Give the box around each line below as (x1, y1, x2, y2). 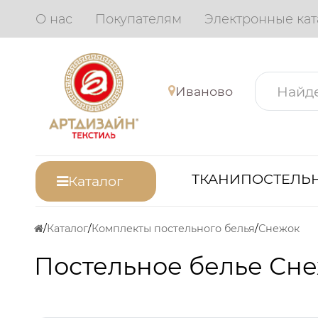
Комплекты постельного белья (92, 222, 255, 236)
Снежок (258, 222, 300, 236)
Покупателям (95, 11, 182, 27)
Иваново (175, 83, 233, 99)
